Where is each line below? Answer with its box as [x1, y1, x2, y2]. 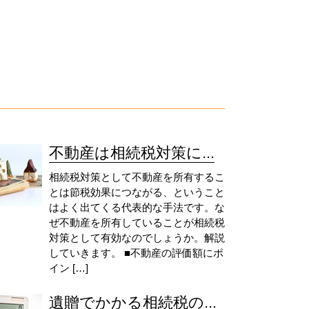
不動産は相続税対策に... [48, 144, 215, 161]
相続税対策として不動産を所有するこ [48, 171, 225, 183]
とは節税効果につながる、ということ [48, 186, 225, 198]
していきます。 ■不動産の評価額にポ [48, 247, 223, 259]
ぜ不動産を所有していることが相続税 [48, 217, 225, 228]
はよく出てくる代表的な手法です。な [48, 201, 225, 213]
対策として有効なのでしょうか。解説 [48, 232, 225, 243]
